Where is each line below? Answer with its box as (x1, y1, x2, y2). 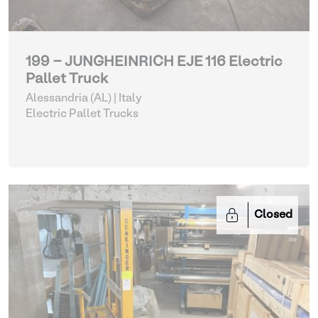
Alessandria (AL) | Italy (26, 94, 142, 104)
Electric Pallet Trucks (26, 109, 138, 119)
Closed (254, 210, 292, 220)
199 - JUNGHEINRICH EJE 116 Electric (26, 56, 283, 69)
